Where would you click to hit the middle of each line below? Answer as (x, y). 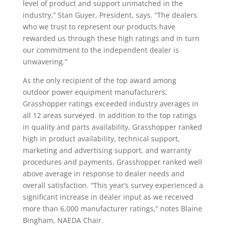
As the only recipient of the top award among (99, 81)
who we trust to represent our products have (99, 27)
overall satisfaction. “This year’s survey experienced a (113, 185)
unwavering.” (45, 62)
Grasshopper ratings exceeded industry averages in (110, 104)
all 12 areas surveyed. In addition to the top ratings (109, 116)
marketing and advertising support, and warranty (107, 150)
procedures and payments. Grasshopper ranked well (112, 162)
